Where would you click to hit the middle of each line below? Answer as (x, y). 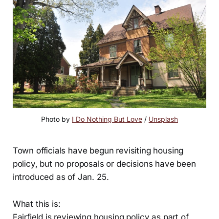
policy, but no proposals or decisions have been (104, 164)
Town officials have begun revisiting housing (98, 151)
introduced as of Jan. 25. (61, 177)
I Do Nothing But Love (107, 119)
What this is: (36, 204)
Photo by (56, 119)
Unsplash (163, 119)
